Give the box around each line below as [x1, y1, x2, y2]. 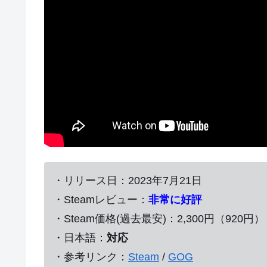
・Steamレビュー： [53, 193, 148, 206]
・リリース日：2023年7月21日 [53, 174, 202, 187]
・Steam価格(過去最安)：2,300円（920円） [53, 212, 265, 225]
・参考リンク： [53, 250, 128, 263]
